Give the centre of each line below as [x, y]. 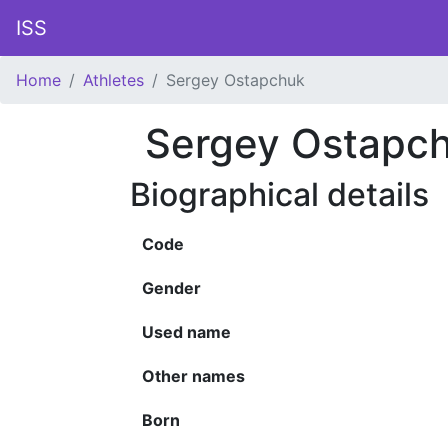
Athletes [113, 80]
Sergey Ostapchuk [235, 80]
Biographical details [279, 194]
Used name [186, 332]
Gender [171, 288]
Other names [193, 376]
